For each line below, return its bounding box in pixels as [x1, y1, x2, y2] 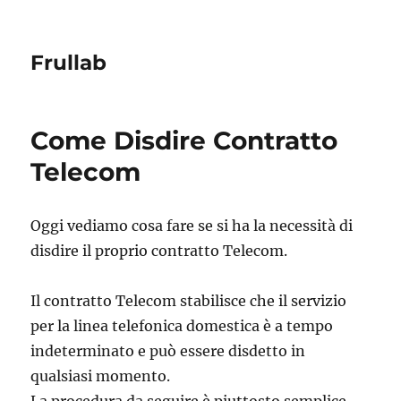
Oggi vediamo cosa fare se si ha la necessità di [30, 217, 354, 235]
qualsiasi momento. [30, 367, 171, 385]
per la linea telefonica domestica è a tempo [30, 317, 334, 335]
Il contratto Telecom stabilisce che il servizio [30, 292, 347, 310]
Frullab [30, 50, 107, 75]
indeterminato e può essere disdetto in [30, 342, 306, 360]
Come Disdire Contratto [30, 125, 338, 156]
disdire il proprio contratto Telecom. [30, 242, 288, 260]
